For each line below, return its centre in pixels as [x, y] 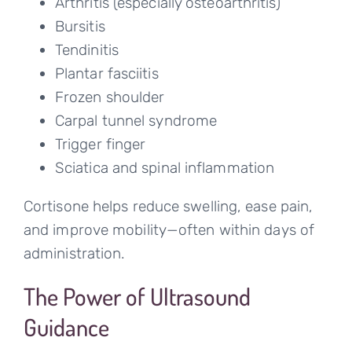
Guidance [66, 327]
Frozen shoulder [110, 97]
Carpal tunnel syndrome [136, 121]
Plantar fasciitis [106, 74]
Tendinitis [86, 50]
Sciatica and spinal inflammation [165, 168]
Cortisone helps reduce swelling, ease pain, [168, 207]
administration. [74, 254]
